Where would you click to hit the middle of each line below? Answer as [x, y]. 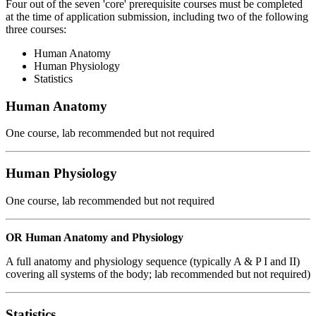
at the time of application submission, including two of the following [157, 17]
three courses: [36, 30]
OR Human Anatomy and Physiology [96, 237]
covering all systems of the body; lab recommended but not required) [158, 274]
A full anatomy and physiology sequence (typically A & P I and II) [153, 261]
